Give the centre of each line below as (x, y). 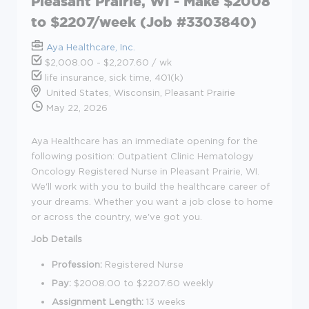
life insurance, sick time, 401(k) (113, 77)
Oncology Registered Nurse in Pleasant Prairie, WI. (145, 171)
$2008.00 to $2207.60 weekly (142, 282)
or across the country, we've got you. (117, 216)
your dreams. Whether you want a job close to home (152, 201)
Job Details (57, 238)
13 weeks (165, 301)
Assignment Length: (98, 301)
